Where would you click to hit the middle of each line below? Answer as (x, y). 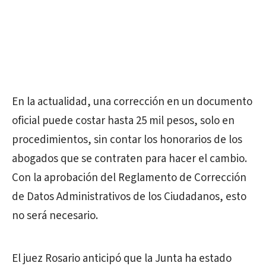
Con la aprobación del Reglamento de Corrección (129, 178)
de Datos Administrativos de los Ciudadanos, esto (129, 197)
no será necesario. (55, 216)
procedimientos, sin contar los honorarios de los (127, 140)
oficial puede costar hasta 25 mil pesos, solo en (123, 121)
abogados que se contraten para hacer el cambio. (129, 159)
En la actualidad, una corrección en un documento (132, 102)
